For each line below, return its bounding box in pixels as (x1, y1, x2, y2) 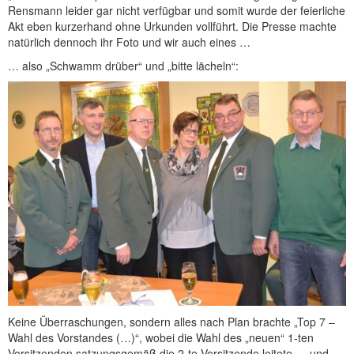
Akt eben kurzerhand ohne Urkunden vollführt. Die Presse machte (8, 18, 337, 35)
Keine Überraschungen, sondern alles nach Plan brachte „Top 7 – (8, 314, 335, 330)
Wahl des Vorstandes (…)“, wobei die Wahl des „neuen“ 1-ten (8, 330, 314, 346)
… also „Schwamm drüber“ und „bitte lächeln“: (8, 58, 239, 74)
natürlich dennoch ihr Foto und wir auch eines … (8, 34, 250, 51)
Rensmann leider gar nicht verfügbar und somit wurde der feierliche (8, 2, 345, 19)
